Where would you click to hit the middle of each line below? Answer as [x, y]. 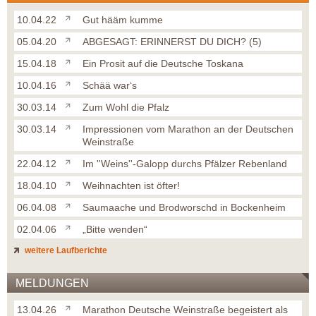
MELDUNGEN [52, 284]
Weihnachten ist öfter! [131, 186]
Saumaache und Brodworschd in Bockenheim [184, 208]
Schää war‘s [110, 86]
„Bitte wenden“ [115, 230]
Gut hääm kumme [123, 20]
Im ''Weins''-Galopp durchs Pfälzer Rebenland [185, 164]
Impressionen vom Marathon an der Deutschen [188, 129]
